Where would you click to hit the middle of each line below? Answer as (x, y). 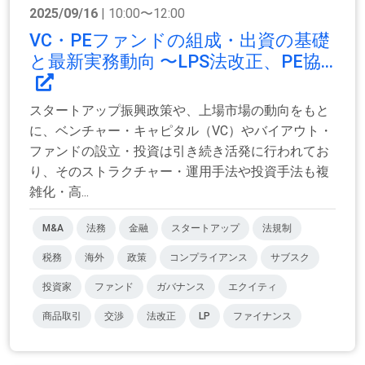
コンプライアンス (209, 258)
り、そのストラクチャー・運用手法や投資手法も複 (179, 172)
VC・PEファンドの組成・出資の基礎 (180, 41)
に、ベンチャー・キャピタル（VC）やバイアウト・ (181, 131)
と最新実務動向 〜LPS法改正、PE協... (181, 62)
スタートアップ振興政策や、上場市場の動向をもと (179, 111)
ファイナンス (262, 317)
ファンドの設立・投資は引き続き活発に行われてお (179, 152)
